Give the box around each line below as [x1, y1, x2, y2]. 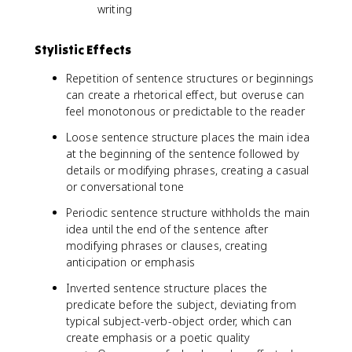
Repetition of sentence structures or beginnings [66, 71, 314, 86]
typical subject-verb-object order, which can [66, 313, 291, 328]
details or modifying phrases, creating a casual [66, 163, 310, 178]
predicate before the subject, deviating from [66, 297, 296, 312]
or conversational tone [66, 179, 184, 194]
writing [97, 2, 132, 16]
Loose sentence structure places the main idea [66, 130, 310, 145]
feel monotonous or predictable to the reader [66, 104, 305, 119]
